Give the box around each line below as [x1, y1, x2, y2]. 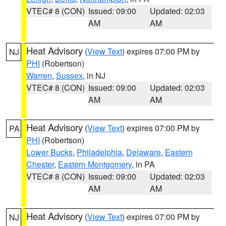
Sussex [56, 70, 83, 81]
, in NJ [83, 70, 105, 81]
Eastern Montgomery [58, 158, 132, 170]
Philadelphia [77, 146, 122, 158]
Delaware [126, 146, 161, 158]
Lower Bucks [26, 146, 73, 158]
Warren [26, 70, 52, 81]
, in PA [132, 158, 155, 170]
